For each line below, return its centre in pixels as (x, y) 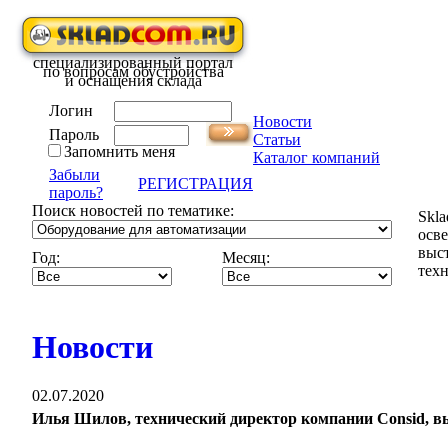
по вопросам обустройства (133, 71)
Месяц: (246, 257)
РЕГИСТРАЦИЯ (195, 183)
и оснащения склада (133, 80)
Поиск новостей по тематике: (133, 210)
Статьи (277, 139)
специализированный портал (133, 62)
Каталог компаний (316, 157)
